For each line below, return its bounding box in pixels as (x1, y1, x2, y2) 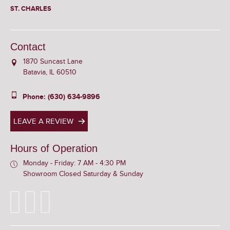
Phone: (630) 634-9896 (23, 92, 100, 101)
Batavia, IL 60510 (23, 67, 76, 76)
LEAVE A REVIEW (13, 116, 73, 126)
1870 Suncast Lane (23, 56, 83, 66)
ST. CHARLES (10, 4, 51, 13)
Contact (10, 41, 46, 52)
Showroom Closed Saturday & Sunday (23, 169, 143, 178)
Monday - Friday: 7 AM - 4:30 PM (23, 158, 126, 167)
